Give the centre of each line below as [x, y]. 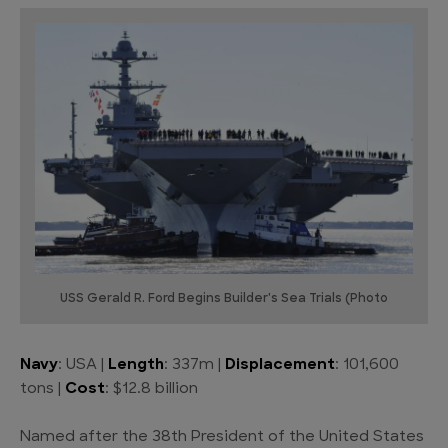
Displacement [280, 366]
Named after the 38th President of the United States [222, 438]
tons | [42, 390]
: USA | [83, 366]
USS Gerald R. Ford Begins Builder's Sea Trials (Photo [224, 299]
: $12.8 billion [151, 390]
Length [136, 366]
